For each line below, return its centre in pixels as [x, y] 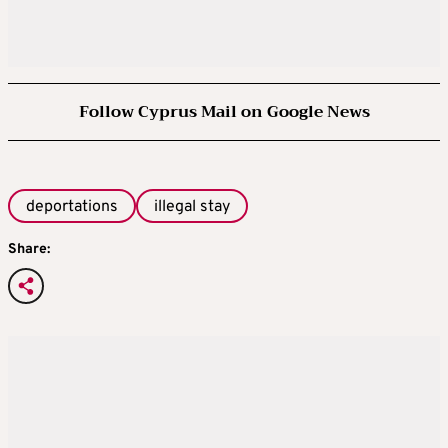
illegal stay [192, 206]
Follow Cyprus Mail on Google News [224, 111]
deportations [72, 206]
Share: [29, 250]
